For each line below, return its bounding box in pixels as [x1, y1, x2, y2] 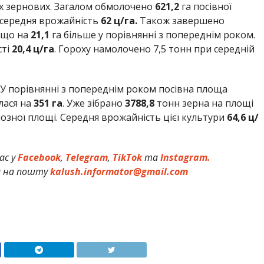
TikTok [113, 151, 143, 164]
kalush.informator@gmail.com [49, 165, 188, 179]
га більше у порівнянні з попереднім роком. [49, 28, 255, 42]
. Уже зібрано [62, 97, 125, 110]
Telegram [65, 151, 108, 164]
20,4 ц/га [9, 42, 54, 56]
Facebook [18, 151, 61, 164]
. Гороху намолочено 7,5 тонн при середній [54, 42, 255, 56]
